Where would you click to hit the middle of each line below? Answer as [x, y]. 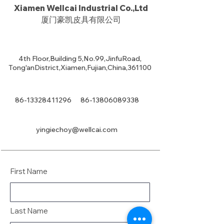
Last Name [29, 211]
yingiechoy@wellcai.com [77, 129]
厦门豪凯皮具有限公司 [81, 19]
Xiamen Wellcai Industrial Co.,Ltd [81, 8]
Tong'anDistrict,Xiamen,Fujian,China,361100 [80, 67]
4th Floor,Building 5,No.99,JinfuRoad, [80, 58]
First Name [29, 171]
